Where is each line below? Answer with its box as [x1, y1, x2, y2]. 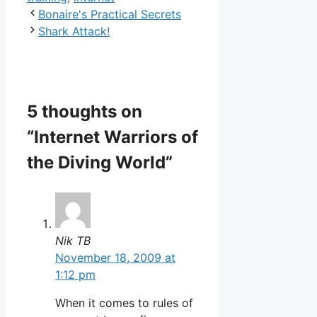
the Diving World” [27, 151, 173, 173]
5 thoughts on [27, 100, 142, 122]
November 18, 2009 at [55, 250, 175, 265]
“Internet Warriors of [27, 126, 198, 147]
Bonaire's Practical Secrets [38, 6, 181, 21]
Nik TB [55, 233, 91, 248]
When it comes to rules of [55, 295, 193, 310]
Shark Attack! [38, 23, 110, 38]
